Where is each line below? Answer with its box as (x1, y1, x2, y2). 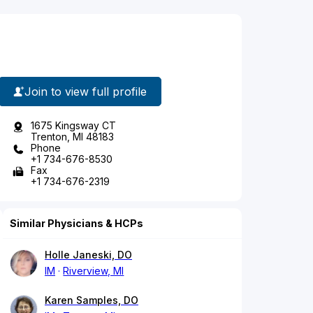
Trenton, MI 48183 (31, 131, 114, 143)
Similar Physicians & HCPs (10, 217, 143, 230)
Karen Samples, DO (45, 294, 138, 307)
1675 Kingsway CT (31, 119, 116, 132)
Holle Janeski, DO (45, 249, 132, 261)
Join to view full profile (24, 84, 147, 99)
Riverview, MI (63, 265, 124, 277)
